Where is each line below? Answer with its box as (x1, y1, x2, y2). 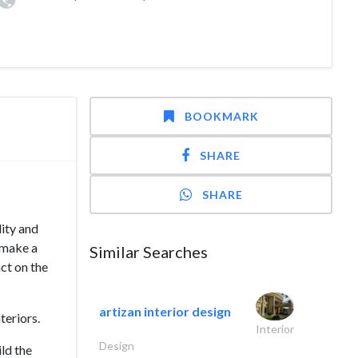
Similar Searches (89, 242, 208, 261)
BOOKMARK (184, 109, 259, 123)
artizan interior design (99, 304, 231, 319)
